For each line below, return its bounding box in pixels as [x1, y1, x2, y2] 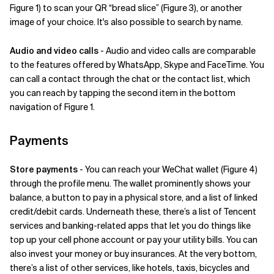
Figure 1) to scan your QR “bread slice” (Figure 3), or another [10, 2, 242, 13]
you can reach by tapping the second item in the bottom [10, 87, 235, 98]
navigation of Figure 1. [10, 102, 95, 113]
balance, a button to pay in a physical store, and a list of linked [10, 192, 257, 203]
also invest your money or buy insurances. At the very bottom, [10, 248, 257, 259]
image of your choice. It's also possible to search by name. [10, 17, 243, 28]
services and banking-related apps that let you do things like [10, 220, 251, 231]
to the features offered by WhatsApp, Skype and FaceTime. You [10, 59, 264, 70]
